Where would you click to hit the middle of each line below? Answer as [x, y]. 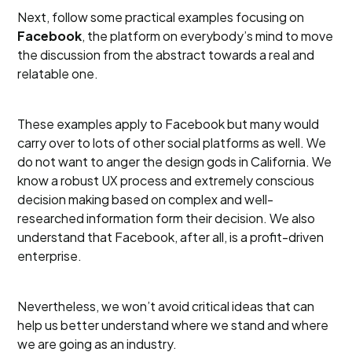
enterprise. [50, 256]
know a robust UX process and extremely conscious [166, 180]
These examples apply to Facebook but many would [169, 124]
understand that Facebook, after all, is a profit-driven [171, 237]
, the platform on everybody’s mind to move [208, 36]
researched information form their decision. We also [167, 218]
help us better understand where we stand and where [173, 325]
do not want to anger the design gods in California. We [175, 161]
